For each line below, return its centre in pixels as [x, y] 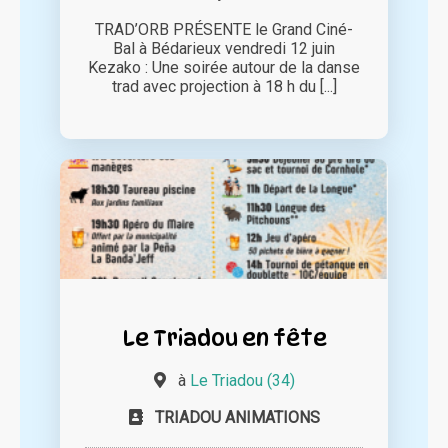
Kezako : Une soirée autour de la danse [224, 68]
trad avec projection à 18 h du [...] [224, 87]
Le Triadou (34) [242, 381]
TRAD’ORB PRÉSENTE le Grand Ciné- [224, 30]
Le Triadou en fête [224, 338]
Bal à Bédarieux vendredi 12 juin [224, 49]
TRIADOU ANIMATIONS [237, 418]
